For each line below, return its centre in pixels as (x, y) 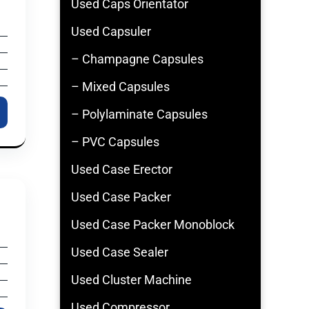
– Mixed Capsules (120, 87)
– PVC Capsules (115, 142)
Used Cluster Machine (131, 280)
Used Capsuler (111, 31)
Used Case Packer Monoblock (153, 225)
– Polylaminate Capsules (139, 114)
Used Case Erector (122, 169)
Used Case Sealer (120, 252)
